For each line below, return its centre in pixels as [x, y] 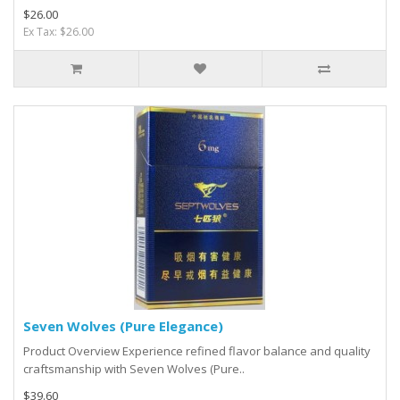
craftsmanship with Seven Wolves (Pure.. [134, 369]
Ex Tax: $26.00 [58, 32]
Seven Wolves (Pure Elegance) [123, 326]
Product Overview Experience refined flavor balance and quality [197, 351]
